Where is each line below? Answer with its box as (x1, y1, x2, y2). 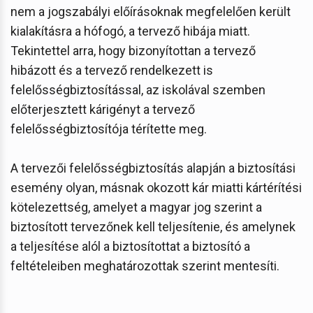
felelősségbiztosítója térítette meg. (10, 121, 207, 136)
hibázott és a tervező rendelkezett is (10, 62, 213, 78)
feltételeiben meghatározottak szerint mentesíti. (10, 258, 279, 273)
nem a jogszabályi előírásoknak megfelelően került (10, 3, 291, 19)
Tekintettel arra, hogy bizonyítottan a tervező (10, 43, 256, 58)
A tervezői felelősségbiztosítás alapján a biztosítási (10, 160, 296, 175)
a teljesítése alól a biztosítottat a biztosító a (10, 238, 250, 254)
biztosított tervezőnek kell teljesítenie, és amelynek (10, 219, 296, 234)
